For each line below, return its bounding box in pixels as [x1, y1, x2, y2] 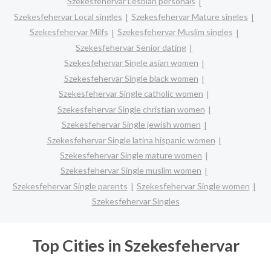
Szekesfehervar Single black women [64, 73, 198, 83]
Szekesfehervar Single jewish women [61, 119, 201, 130]
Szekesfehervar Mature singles [131, 11, 248, 22]
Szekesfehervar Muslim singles [117, 27, 233, 38]
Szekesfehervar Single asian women [64, 57, 198, 68]
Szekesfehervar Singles [91, 196, 180, 207]
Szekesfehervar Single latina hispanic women [47, 134, 215, 145]
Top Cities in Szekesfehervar [31, 235, 240, 256]
